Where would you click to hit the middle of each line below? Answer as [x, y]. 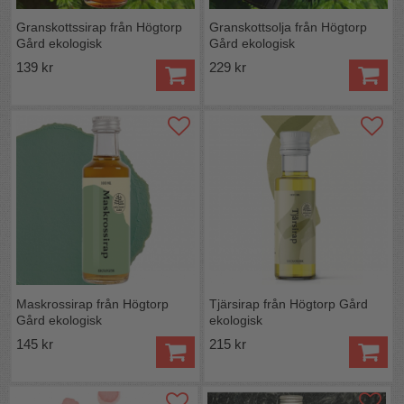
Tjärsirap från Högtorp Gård [289, 303]
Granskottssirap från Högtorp [100, 28]
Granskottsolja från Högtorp [289, 28]
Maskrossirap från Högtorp [93, 303]
